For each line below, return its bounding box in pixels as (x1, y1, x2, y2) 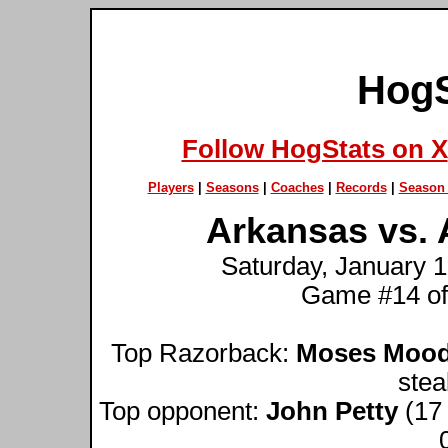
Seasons (205, 179, 259, 195)
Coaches (270, 179, 324, 195)
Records (335, 179, 387, 195)
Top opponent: (99, 396, 266, 425)
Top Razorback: (111, 338, 296, 367)
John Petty (266, 396, 398, 425)
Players (147, 179, 194, 195)
